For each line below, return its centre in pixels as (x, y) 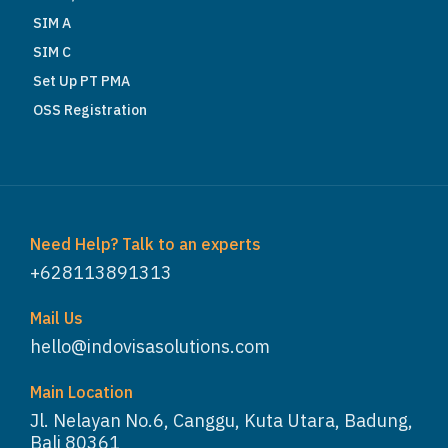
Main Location (81, 391)
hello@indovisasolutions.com (150, 346)
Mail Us (56, 317)
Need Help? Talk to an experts (145, 243)
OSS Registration (90, 109)
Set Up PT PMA (81, 80)
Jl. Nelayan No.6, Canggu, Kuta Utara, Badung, (221, 420)
